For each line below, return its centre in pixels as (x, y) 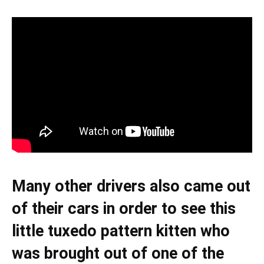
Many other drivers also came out (131, 186)
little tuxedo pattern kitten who (121, 231)
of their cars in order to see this (124, 208)
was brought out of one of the (118, 253)
